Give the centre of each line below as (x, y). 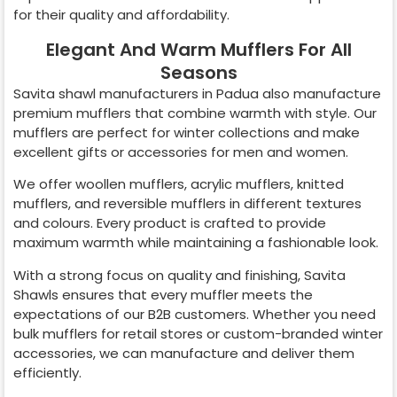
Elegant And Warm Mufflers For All (198, 49)
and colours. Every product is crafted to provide (170, 223)
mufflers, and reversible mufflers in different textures (187, 204)
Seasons (198, 72)
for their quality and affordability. (121, 15)
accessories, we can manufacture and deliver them (184, 353)
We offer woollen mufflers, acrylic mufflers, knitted (179, 184)
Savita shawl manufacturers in (115, 93)
